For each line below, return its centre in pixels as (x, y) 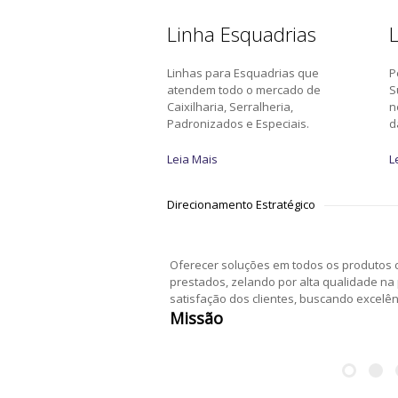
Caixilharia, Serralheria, (230, 107)
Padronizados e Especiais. (238, 123)
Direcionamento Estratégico (241, 204)
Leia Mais (192, 159)
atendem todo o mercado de (244, 90)
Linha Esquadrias (242, 34)
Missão (196, 318)
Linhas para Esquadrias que (243, 73)
